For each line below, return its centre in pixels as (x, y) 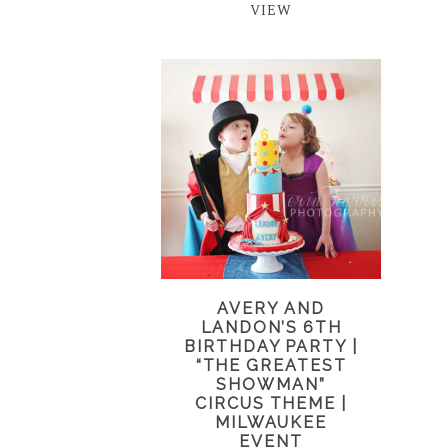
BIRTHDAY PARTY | (271, 346)
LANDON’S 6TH (271, 327)
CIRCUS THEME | (271, 403)
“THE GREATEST (271, 365)
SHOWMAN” (271, 384)
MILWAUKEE (271, 422)
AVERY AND (271, 308)
